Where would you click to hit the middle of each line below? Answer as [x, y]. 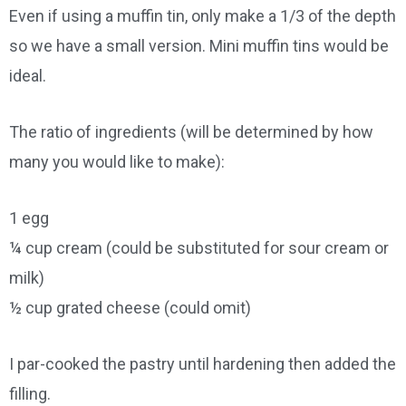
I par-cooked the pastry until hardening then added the [203, 363]
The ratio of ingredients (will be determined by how [191, 132]
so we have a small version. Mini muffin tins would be [199, 46]
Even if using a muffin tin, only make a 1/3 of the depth [203, 16]
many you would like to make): [117, 162]
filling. [30, 393]
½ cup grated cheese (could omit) [130, 307]
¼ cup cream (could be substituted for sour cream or [199, 247]
